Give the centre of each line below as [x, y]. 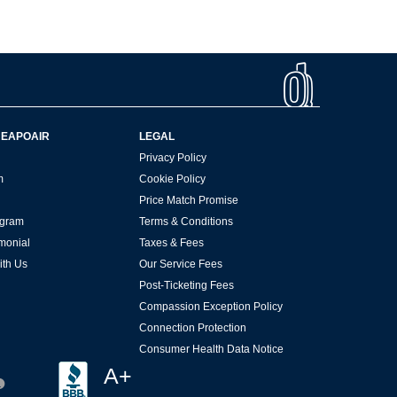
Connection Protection [192, 328]
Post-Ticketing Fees [186, 286]
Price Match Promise [188, 201]
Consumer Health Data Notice [211, 350]
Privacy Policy [172, 158]
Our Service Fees [180, 265]
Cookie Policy [172, 179]
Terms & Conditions [186, 222]
